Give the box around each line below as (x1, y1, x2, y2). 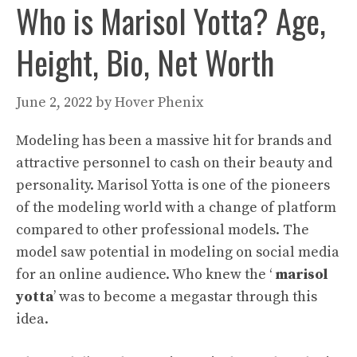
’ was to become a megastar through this (53, 287, 317, 306)
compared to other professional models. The (16, 220, 309, 239)
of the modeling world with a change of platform (16, 198, 336, 217)
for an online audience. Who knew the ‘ (16, 265, 276, 284)
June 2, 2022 (16, 92, 92, 112)
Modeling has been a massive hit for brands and (16, 131, 331, 150)
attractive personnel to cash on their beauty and (16, 153, 332, 172)
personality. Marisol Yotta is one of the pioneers (16, 175, 330, 194)
